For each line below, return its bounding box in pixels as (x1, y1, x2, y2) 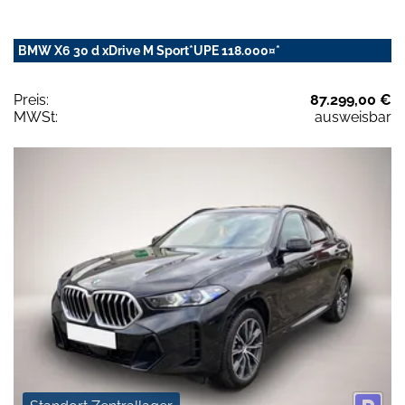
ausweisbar (315, 108, 391, 126)
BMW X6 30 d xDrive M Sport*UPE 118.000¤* (18, 42, 280, 58)
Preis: (14, 90, 49, 108)
